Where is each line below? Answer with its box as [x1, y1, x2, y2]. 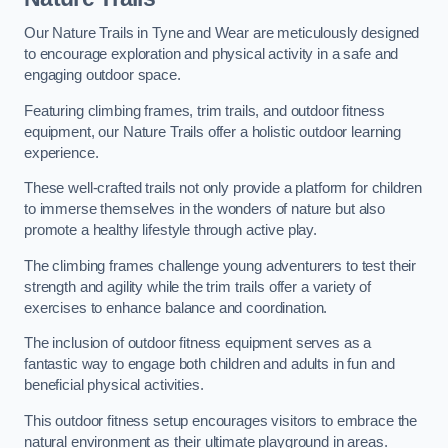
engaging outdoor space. [24, 67, 181, 84]
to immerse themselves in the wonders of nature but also [24, 201, 386, 218]
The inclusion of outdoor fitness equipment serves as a [24, 335, 372, 352]
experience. [24, 144, 99, 161]
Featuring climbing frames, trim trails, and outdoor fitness [24, 102, 385, 119]
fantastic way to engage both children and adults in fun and [24, 356, 395, 373]
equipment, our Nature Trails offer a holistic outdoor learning [24, 123, 401, 140]
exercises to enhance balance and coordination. [24, 299, 328, 316]
